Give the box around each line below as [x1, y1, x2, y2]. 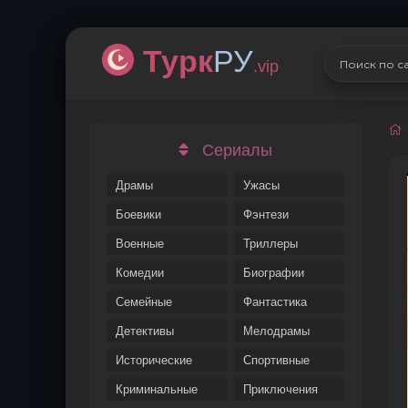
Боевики [116, 208, 161, 221]
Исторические [116, 353, 192, 367]
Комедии [116, 266, 164, 280]
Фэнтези [243, 208, 290, 221]
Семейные [116, 295, 172, 309]
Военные [116, 237, 164, 250]
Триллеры [243, 237, 299, 250]
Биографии [243, 266, 305, 280]
